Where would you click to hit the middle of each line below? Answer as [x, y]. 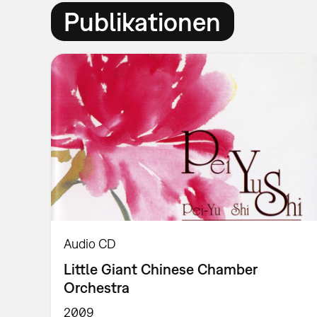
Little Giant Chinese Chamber [161, 269]
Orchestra [97, 287]
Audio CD [90, 243]
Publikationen [143, 21]
